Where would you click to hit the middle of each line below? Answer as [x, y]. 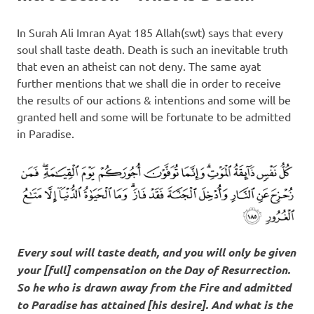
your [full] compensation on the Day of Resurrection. [153, 269]
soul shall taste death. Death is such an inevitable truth [152, 49]
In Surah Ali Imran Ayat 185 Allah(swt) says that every [150, 32]
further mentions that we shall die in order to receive [149, 82]
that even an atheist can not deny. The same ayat [139, 66]
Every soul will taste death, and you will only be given [156, 252]
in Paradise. [46, 133]
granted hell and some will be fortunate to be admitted [154, 116]
